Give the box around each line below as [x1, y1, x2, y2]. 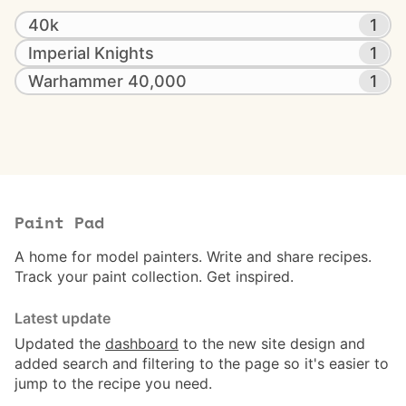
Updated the [14, 334, 105, 353]
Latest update [14, 309, 111, 327]
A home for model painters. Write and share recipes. [14, 247, 372, 266]
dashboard [105, 334, 179, 353]
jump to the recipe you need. [14, 374, 212, 392]
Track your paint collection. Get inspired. [14, 267, 294, 285]
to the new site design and [179, 334, 365, 353]
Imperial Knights [28, 43, 154, 63]
